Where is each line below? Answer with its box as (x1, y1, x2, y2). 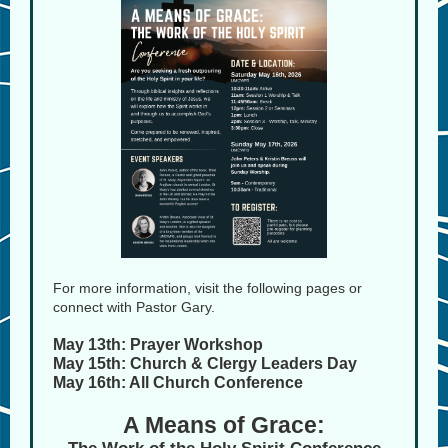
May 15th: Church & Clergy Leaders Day (53, 355, 357, 372)
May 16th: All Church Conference (53, 374, 303, 391)
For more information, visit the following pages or (53, 280, 362, 296)
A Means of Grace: (123, 412, 325, 438)
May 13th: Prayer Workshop (53, 336, 263, 353)
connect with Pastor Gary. (53, 299, 215, 315)
